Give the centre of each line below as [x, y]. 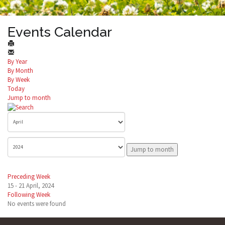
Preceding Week [29, 176]
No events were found [37, 203]
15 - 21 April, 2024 [31, 185]
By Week [19, 80]
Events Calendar [60, 32]
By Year [17, 62]
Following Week [29, 194]
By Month [20, 71]
